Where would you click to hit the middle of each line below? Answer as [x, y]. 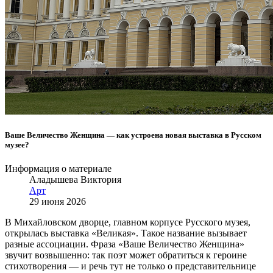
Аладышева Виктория [75, 180]
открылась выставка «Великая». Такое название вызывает [126, 233]
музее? [17, 145]
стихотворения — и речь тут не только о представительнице [130, 266]
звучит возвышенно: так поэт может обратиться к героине [126, 255]
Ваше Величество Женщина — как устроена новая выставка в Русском [133, 135]
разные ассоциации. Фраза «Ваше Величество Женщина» [125, 244]
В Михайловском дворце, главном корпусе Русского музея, [128, 222]
